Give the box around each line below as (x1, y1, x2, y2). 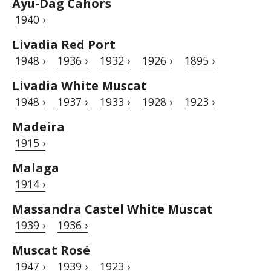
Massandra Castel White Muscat (12, 201, 213, 218)
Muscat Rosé (12, 242, 90, 259)
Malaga (12, 160, 59, 177)
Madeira (12, 119, 65, 135)
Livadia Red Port (12, 36, 116, 53)
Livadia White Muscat (12, 77, 147, 94)
